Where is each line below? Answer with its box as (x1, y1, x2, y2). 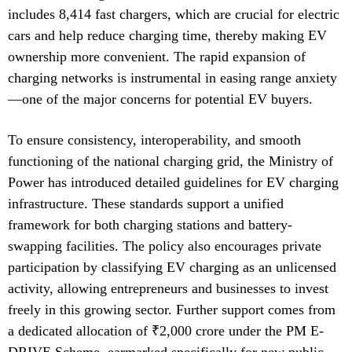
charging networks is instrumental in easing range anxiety (8, 70, 337, 86)
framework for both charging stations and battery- (8, 217, 292, 233)
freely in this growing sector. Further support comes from (8, 302, 335, 317)
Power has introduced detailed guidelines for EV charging (8, 174, 339, 190)
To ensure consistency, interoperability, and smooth (8, 132, 301, 148)
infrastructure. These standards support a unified (8, 196, 284, 211)
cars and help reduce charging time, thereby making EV (8, 27, 327, 43)
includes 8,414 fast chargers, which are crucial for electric (8, 6, 339, 22)
